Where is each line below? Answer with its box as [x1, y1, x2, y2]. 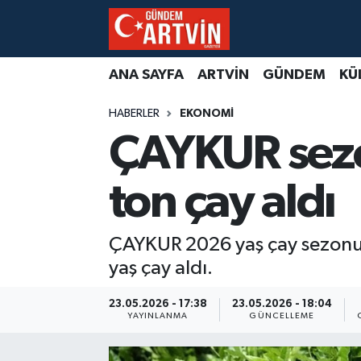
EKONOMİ [179, 108, 234, 120]
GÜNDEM [262, 67, 326, 82]
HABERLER [108, 108, 160, 120]
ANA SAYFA [108, 67, 184, 82]
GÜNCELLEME [249, 312, 315, 320]
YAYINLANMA [127, 312, 189, 320]
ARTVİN [197, 67, 249, 82]
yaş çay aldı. [108, 258, 213, 279]
